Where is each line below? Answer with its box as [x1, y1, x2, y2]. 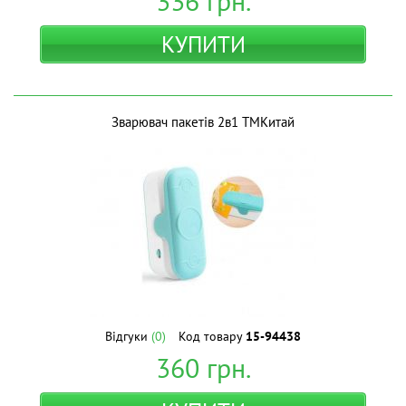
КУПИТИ [160, 30, 246, 59]
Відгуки [105, 328, 151, 344]
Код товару [179, 328, 246, 344]
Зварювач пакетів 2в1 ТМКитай [111, 113, 295, 130]
